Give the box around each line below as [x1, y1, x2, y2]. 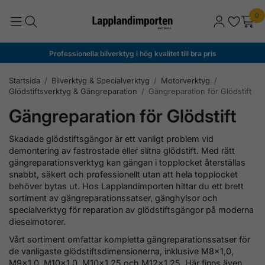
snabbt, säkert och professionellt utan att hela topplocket [9, 169, 238, 179]
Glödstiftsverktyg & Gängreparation [9, 86, 137, 96]
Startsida [9, 75, 40, 85]
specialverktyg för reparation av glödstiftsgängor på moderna [9, 204, 254, 215]
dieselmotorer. [9, 216, 66, 227]
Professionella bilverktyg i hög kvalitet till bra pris [49, 49, 216, 58]
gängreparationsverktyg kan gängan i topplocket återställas [9, 157, 245, 167]
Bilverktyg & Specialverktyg [51, 75, 150, 85]
